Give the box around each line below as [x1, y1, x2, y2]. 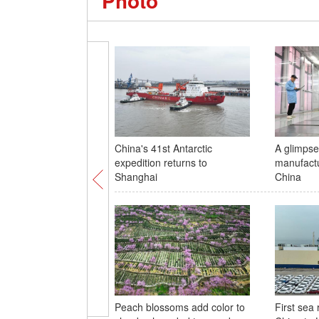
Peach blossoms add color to [114, 300, 245, 314]
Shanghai [114, 169, 157, 184]
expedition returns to [114, 155, 207, 169]
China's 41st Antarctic [114, 141, 212, 155]
